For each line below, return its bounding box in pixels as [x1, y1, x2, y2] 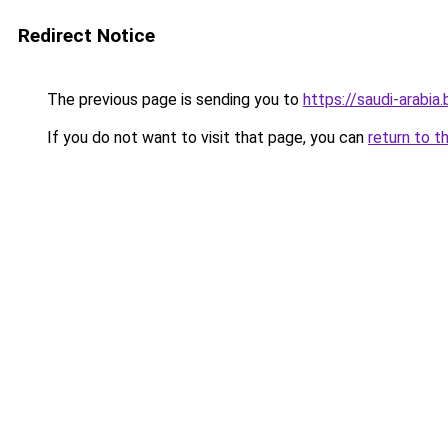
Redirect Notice [18, 24, 155, 47]
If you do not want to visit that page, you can [43, 128, 368, 147]
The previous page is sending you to [43, 90, 303, 109]
